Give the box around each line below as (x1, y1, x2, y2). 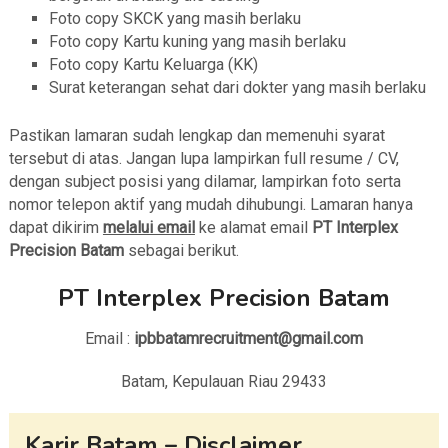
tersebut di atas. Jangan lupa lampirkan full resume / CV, (8, 149, 399, 169)
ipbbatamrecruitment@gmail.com (134, 329, 363, 349)
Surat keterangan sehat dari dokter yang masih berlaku (48, 78, 426, 98)
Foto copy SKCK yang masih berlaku (48, 9, 301, 29)
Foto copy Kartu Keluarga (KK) (48, 55, 258, 75)
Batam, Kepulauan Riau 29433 (121, 372, 327, 392)
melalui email (102, 218, 195, 238)
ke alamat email (194, 218, 312, 238)
